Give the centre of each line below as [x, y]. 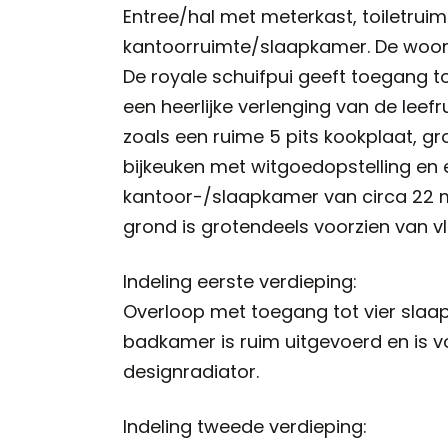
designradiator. [191, 372]
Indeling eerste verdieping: [240, 282]
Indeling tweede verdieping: [245, 427]
